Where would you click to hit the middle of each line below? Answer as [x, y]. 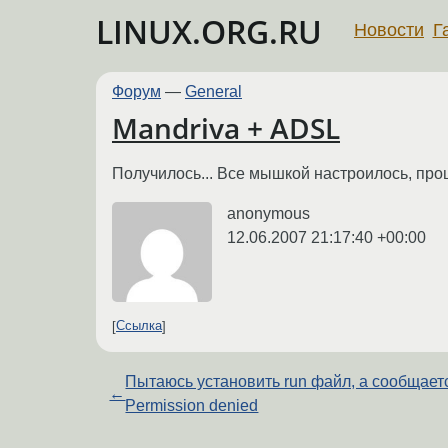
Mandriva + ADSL [226, 128]
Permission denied [192, 405]
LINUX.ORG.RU [209, 31]
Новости [389, 29]
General [213, 91]
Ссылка [139, 326]
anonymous [268, 213]
